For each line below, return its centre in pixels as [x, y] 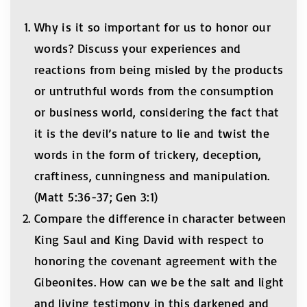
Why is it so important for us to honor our [153, 27]
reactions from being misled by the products [159, 70]
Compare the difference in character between [160, 218]
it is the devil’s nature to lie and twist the [152, 133]
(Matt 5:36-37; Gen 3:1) [96, 197]
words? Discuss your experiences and [138, 48]
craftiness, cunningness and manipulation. [152, 176]
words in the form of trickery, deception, [148, 155]
